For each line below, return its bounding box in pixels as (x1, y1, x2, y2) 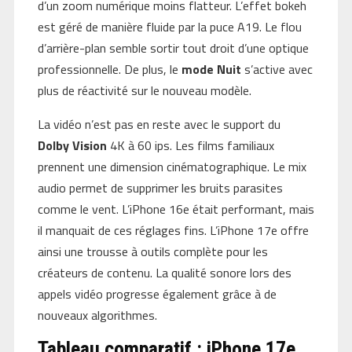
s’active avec (240, 59, 313, 79)
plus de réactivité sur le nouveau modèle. (37, 80, 251, 100)
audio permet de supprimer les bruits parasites (37, 178, 283, 197)
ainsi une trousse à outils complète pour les (37, 241, 268, 261)
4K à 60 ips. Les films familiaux (106, 135, 274, 155)
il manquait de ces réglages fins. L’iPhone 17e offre (37, 220, 309, 240)
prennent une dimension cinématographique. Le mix (37, 156, 306, 176)
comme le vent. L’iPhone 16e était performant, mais (37, 199, 314, 218)
